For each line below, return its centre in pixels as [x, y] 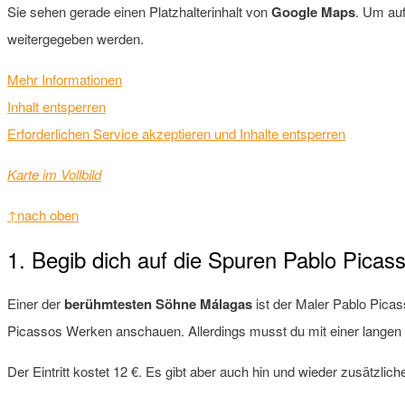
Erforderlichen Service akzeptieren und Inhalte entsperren [176, 133]
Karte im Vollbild [54, 174]
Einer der [36, 303]
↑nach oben [43, 214]
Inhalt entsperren [57, 106]
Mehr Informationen [65, 79]
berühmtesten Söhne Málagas [158, 303]
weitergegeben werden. [75, 38]
